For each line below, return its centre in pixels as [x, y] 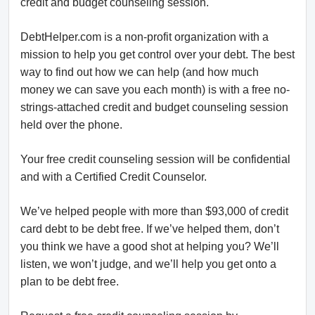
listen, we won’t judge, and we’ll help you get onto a [148, 264]
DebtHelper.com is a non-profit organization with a [144, 37]
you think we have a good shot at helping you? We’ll [150, 247]
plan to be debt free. [70, 282]
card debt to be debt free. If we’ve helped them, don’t [150, 229]
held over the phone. [71, 125]
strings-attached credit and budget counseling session [154, 108]
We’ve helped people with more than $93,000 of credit [154, 212]
